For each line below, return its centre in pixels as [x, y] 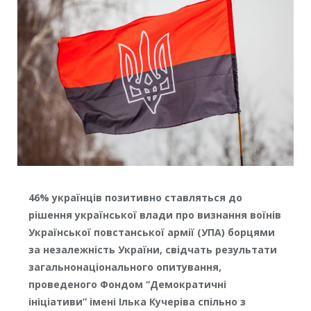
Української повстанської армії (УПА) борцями [151, 232]
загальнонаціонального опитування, [125, 267]
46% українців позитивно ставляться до [135, 197]
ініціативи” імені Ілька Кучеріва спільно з [137, 301]
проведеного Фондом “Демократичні [127, 284]
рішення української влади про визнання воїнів [154, 215]
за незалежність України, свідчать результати [152, 249]
